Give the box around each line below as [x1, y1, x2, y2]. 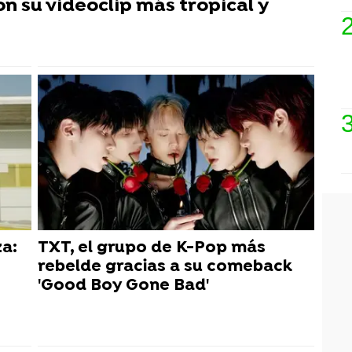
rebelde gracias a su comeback [38, 256, 292, 277]
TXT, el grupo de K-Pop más [38, 237, 266, 258]
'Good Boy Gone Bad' [38, 275, 209, 295]
